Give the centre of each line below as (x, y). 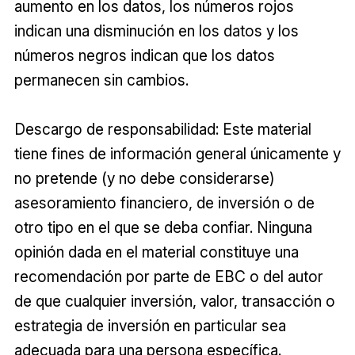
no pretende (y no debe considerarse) (144, 179)
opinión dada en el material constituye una (156, 252)
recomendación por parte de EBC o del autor (168, 277)
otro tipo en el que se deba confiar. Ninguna (163, 228)
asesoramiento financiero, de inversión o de (164, 203)
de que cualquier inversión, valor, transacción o (174, 302)
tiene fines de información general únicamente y (177, 154)
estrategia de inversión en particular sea (150, 326)
